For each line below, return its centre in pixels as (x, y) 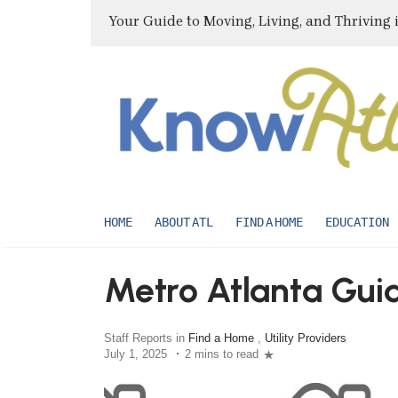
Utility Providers (306, 338)
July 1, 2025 (135, 354)
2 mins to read (222, 354)
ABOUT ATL (184, 222)
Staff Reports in (146, 338)
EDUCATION (357, 222)
